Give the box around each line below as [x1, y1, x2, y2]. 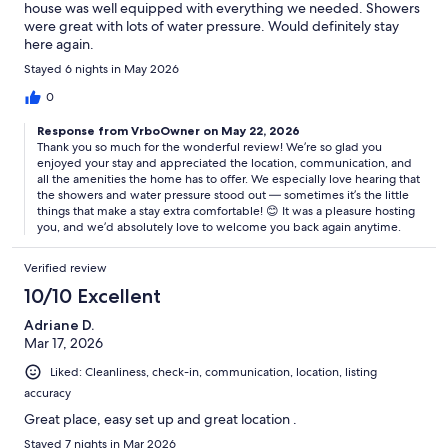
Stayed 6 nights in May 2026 [24, 60, 179, 77]
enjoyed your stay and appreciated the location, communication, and [37, 154, 412, 171]
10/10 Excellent [24, 283, 161, 308]
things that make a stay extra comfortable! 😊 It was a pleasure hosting [37, 202, 415, 219]
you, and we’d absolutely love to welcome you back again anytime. [37, 218, 401, 235]
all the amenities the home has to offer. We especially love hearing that [37, 170, 420, 187]
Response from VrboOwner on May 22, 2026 [37, 122, 300, 138]
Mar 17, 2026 [24, 333, 103, 352]
